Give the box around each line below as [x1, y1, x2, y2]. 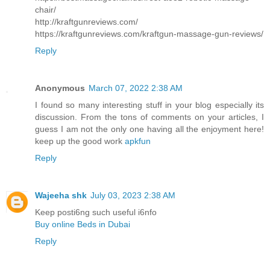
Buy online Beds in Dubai [35, 219, 130, 230]
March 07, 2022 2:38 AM [89, 83, 183, 93]
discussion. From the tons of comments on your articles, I [35, 112, 264, 122]
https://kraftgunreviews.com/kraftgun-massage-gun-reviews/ [35, 29, 263, 39]
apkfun [125, 136, 151, 146]
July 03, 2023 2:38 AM [90, 190, 175, 201]
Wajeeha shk [35, 190, 87, 201]
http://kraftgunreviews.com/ [35, 17, 138, 27]
